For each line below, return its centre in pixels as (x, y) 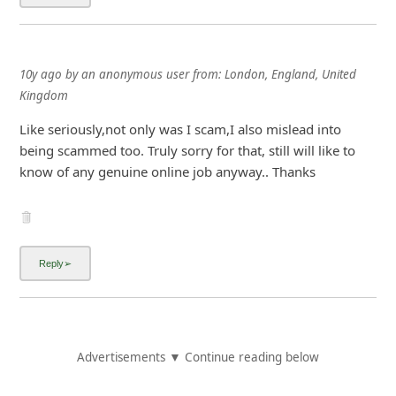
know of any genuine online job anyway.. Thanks (167, 171)
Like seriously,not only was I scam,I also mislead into (180, 129)
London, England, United (290, 74)
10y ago (40, 74)
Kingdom (43, 95)
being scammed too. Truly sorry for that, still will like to (187, 150)
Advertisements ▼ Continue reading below (198, 358)
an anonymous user (135, 74)
